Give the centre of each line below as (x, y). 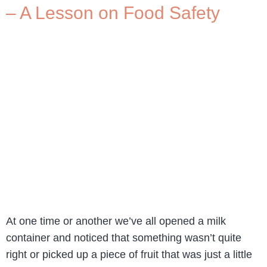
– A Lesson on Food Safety (113, 13)
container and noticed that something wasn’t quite (124, 238)
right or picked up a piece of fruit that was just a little (129, 255)
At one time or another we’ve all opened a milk (116, 221)
